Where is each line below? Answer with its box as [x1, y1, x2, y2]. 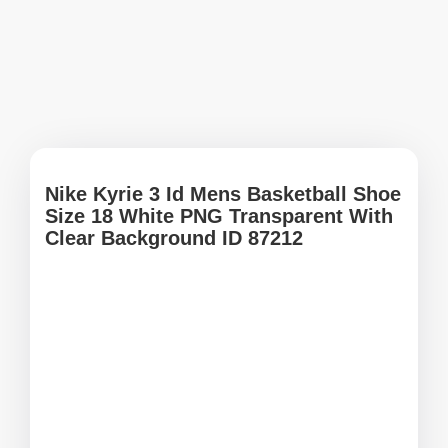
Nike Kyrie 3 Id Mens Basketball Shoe [45, 183, 401, 205]
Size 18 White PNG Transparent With [45, 205, 393, 227]
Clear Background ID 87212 [45, 227, 303, 249]
